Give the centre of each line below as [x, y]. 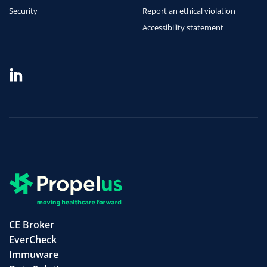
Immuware [34, 255]
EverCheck [33, 240]
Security [23, 11]
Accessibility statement [183, 28]
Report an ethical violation [189, 11]
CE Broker [32, 225]
